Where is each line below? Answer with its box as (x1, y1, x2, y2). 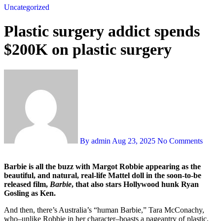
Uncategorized (4, 3, 49, 11)
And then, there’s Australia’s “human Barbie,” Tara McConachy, (4, 205, 204, 214)
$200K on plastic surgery (4, 40, 172, 59)
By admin (78, 136, 112, 145)
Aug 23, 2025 (112, 136, 155, 145)
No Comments (157, 136, 203, 145)
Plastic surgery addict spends (4, 22, 200, 40)
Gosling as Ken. (4, 188, 56, 197)
